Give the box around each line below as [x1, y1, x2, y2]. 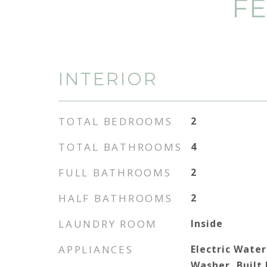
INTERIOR [58, 69, 158, 89]
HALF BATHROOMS [58, 191, 173, 205]
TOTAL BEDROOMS [58, 114, 173, 128]
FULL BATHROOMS [58, 166, 172, 179]
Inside [191, 217, 223, 230]
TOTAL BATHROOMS [58, 140, 182, 154]
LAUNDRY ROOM [58, 217, 157, 231]
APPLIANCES [58, 243, 133, 256]
